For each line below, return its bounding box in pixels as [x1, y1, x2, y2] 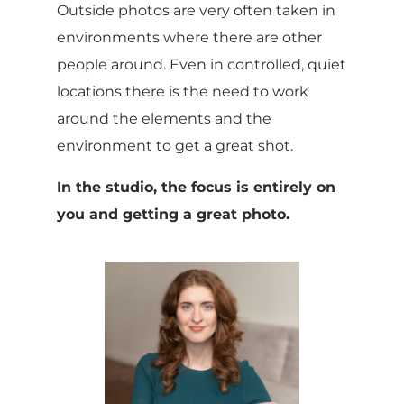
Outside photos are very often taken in [56, 2, 335, 20]
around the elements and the [56, 110, 271, 128]
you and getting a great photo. [56, 206, 289, 224]
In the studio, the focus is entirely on [56, 179, 335, 197]
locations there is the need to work [56, 83, 308, 101]
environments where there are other [56, 29, 322, 47]
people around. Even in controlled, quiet [56, 56, 346, 74]
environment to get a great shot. [56, 137, 293, 155]
